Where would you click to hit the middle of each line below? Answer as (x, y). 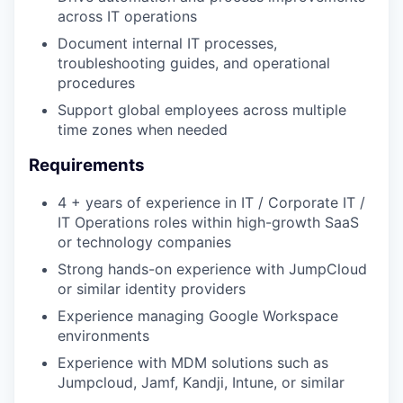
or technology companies (144, 242)
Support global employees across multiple (202, 109)
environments (103, 336)
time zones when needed (143, 129)
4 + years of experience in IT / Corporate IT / (211, 203)
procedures (96, 82)
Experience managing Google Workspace (198, 316)
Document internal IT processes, (167, 43)
